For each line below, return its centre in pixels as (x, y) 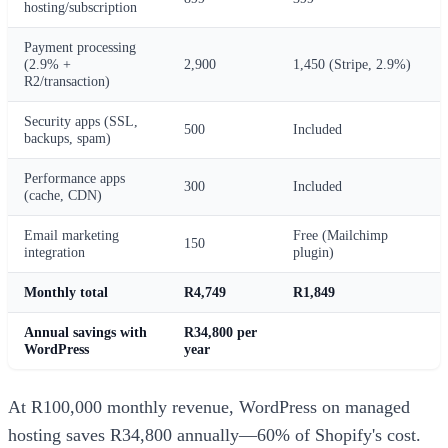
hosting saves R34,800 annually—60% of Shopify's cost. (214, 434)
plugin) (313, 251)
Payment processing (80, 46)
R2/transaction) (67, 80)
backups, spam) (67, 137)
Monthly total (66, 291)
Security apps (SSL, (81, 120)
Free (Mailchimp (340, 234)
